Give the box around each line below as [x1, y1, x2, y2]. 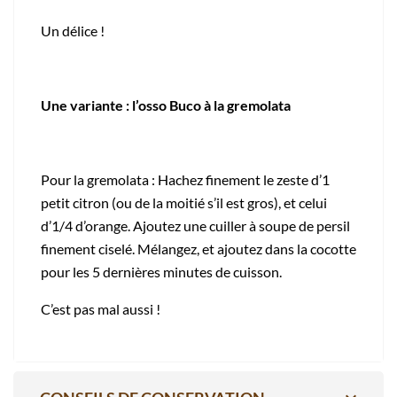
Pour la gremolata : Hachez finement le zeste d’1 [41, 170, 330, 188]
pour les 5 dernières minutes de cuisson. [41, 262, 282, 280]
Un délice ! [41, 21, 105, 39]
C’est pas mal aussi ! [41, 300, 160, 317]
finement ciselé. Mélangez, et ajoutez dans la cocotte [41, 239, 356, 257]
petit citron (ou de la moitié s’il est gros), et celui [41, 193, 327, 211]
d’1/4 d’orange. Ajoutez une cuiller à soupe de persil [41, 216, 350, 234]
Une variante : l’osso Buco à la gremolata [41, 96, 291, 113]
